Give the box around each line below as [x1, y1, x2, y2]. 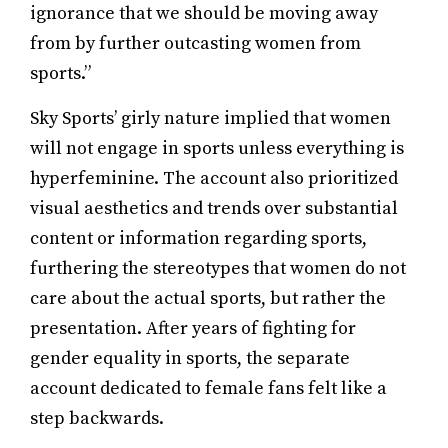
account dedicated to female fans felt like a [30, 377, 387, 400]
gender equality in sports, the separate [30, 347, 350, 370]
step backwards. [30, 407, 164, 430]
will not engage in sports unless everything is [30, 137, 404, 160]
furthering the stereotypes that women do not [30, 257, 406, 280]
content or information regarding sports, [30, 227, 367, 250]
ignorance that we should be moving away [30, 2, 378, 25]
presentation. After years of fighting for [30, 317, 356, 340]
